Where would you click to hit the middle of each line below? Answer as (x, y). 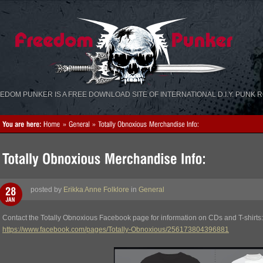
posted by (47, 189)
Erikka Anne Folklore (96, 189)
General (151, 189)
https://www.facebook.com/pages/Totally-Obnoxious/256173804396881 (116, 229)
